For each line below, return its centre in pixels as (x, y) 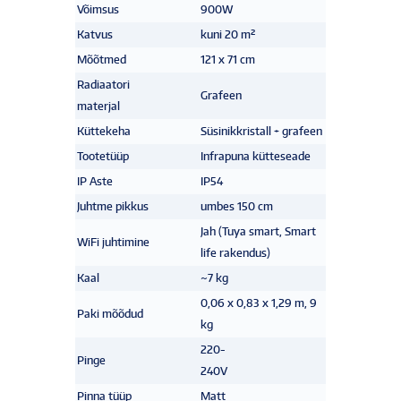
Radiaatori (103, 84)
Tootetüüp (103, 156)
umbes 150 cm (237, 206)
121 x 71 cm (228, 59)
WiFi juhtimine (113, 242)
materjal (98, 106)
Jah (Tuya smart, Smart (258, 231)
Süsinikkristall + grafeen (261, 131)
